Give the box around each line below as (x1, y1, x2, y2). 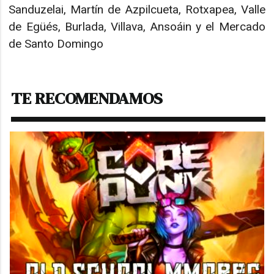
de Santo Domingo (9, 36, 104, 51)
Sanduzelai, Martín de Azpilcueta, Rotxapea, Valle (9, 2, 265, 17)
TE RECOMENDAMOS (11, 87, 163, 110)
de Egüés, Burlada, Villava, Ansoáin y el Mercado (9, 19, 265, 34)
